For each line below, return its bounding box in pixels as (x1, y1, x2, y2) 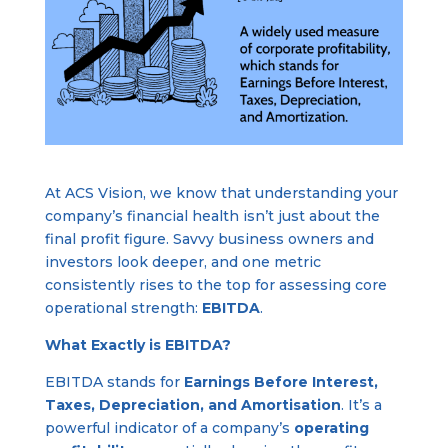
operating (293, 418, 369, 437)
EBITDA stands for (44, 372, 184, 391)
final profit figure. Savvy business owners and (44, 229, 374, 248)
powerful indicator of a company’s (44, 418, 294, 437)
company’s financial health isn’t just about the (44, 206, 380, 225)
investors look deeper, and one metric (44, 252, 321, 271)
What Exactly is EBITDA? (44, 335, 231, 354)
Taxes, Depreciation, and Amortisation (44, 395, 341, 414)
